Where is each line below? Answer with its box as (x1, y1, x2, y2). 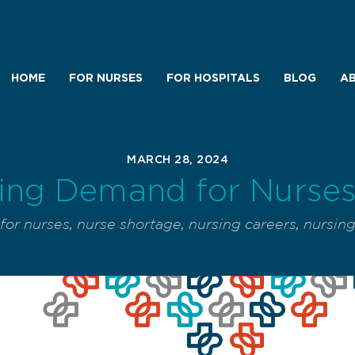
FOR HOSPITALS (166, 71, 260, 85)
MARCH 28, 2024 (127, 155, 228, 166)
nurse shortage (76, 219, 181, 231)
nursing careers (188, 219, 296, 231)
